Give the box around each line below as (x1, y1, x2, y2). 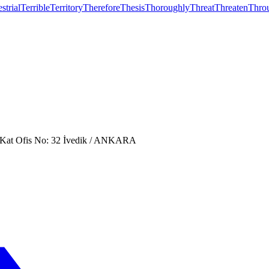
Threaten (214, 2, 248, 13)
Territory (50, 2, 83, 13)
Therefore (83, 2, 120, 13)
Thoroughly (145, 2, 190, 13)
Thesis (120, 2, 145, 13)
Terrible (20, 2, 50, 13)
